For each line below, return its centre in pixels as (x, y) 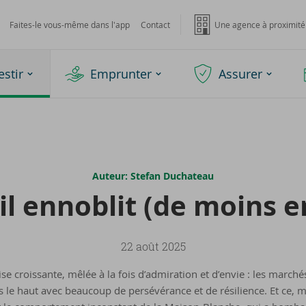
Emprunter (121, 74)
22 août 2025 (153, 247)
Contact (155, 25)
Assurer (240, 74)
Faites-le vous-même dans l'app (69, 25)
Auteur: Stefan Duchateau (153, 176)
